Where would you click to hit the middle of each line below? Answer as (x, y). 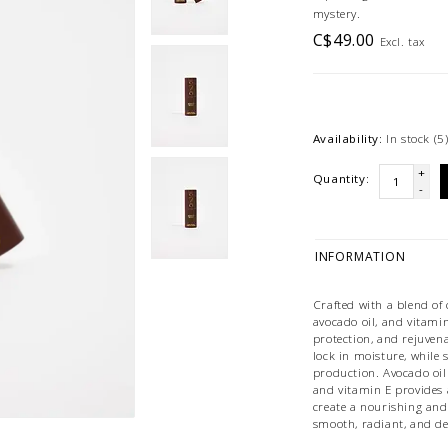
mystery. (336, 13)
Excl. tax (402, 41)
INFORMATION (360, 256)
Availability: (347, 138)
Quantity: (341, 178)
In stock (410, 138)
